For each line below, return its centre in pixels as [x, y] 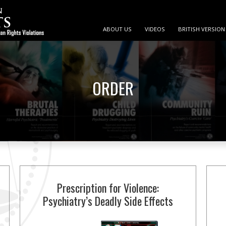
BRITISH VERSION [202, 29]
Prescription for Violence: [108, 188]
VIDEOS [155, 29]
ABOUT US [117, 29]
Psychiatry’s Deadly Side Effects [108, 201]
